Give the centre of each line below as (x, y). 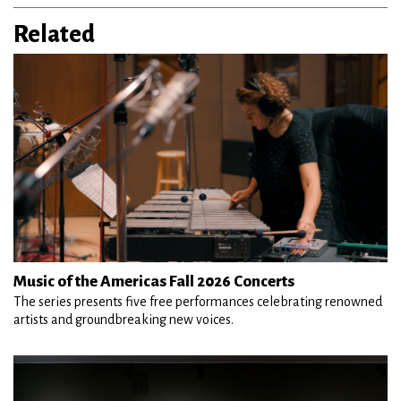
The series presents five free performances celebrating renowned (198, 302)
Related (54, 34)
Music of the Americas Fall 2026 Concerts (154, 282)
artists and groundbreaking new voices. (124, 320)
